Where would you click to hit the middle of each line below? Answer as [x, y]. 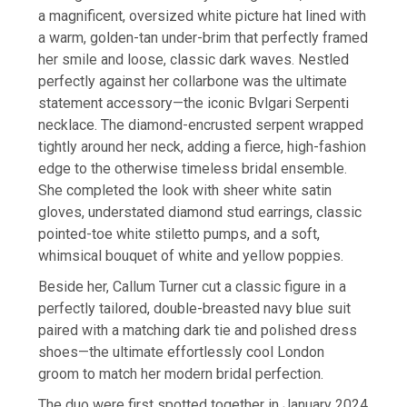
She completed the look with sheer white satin [185, 191]
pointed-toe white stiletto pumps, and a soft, [179, 234]
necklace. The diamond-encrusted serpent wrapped [201, 125]
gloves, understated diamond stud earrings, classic [200, 213]
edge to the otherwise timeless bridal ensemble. [193, 169]
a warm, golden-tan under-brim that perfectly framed [203, 38]
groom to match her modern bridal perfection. [181, 374]
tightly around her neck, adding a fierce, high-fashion [203, 147]
